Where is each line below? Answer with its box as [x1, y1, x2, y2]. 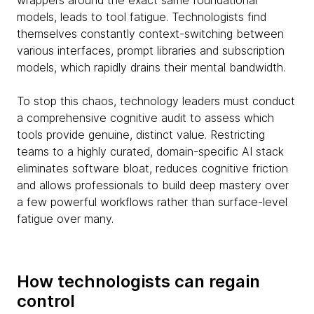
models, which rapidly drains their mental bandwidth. [17, 60, 285, 74]
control [17, 291, 75, 311]
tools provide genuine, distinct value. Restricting [17, 128, 265, 142]
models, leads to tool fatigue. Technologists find [17, 10, 266, 24]
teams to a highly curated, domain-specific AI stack [17, 144, 284, 158]
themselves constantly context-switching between [17, 27, 284, 41]
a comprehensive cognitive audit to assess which [17, 111, 274, 125]
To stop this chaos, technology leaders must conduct [17, 94, 295, 108]
